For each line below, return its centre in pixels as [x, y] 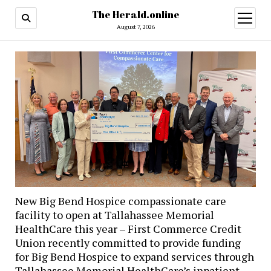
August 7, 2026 [135, 27]
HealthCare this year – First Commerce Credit [128, 228]
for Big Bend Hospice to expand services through [134, 256]
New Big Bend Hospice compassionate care [120, 201]
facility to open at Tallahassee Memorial [114, 214]
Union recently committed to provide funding [128, 242]
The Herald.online [135, 15]
